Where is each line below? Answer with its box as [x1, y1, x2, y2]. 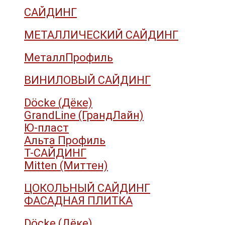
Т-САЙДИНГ [24, 146, 86, 159]
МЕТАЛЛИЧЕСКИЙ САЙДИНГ [24, 28, 178, 41]
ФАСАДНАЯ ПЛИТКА [24, 194, 133, 207]
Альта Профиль [24, 134, 105, 147]
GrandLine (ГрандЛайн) [24, 108, 144, 122]
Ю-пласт [24, 121, 69, 134]
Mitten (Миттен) [24, 159, 108, 172]
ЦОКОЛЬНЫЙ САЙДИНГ [24, 181, 150, 194]
